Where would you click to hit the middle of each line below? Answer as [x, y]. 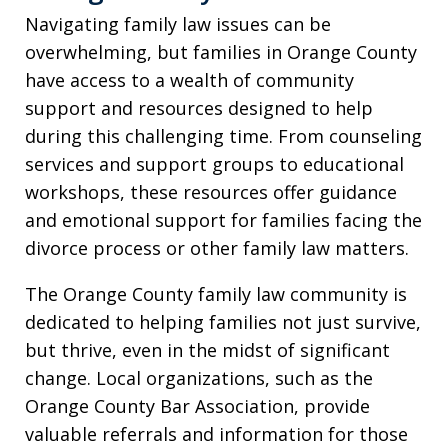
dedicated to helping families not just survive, [223, 321]
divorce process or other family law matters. [217, 247]
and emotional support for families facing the [223, 219]
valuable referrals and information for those [216, 433]
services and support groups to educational [214, 163]
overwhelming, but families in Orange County [221, 51]
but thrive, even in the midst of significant [207, 349]
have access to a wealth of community [189, 79]
